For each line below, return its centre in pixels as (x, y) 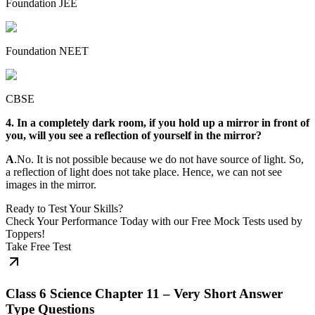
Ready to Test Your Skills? (64, 208)
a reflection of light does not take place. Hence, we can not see (144, 172)
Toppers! (25, 233)
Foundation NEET (47, 51)
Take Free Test (38, 246)
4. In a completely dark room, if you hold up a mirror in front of (157, 122)
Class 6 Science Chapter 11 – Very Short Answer (144, 293)
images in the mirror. (51, 184)
